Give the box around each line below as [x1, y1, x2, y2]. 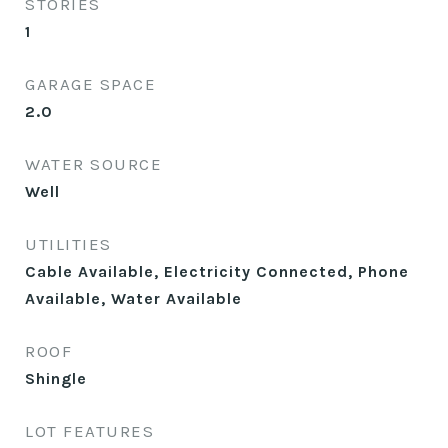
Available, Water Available [25, 289, 242, 308]
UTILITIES [25, 234, 112, 254]
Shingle [25, 369, 87, 388]
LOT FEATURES [25, 421, 154, 441]
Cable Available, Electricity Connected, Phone [25, 262, 409, 281]
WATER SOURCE [25, 154, 162, 174]
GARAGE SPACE [25, 74, 156, 94]
